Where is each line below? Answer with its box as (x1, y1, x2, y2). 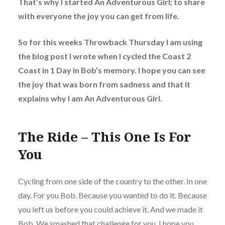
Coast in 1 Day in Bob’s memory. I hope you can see (18, 65, 205, 75)
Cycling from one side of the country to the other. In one (18, 176, 207, 186)
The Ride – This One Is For (18, 128, 191, 146)
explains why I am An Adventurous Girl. (18, 93, 162, 103)
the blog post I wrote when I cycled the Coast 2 (18, 51, 191, 61)
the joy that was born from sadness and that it (18, 79, 190, 89)
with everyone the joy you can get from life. (18, 11, 179, 21)
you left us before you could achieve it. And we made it (18, 204, 203, 214)
